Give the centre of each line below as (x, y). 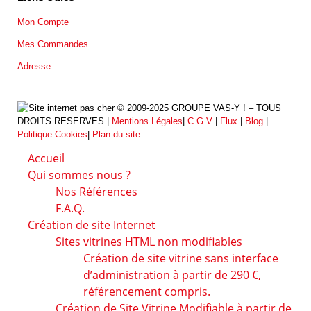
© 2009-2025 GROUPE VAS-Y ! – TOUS (198, 108)
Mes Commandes (53, 44)
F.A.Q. (70, 209)
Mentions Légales (147, 121)
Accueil (46, 159)
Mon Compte (43, 22)
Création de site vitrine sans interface (181, 259)
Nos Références (96, 192)
